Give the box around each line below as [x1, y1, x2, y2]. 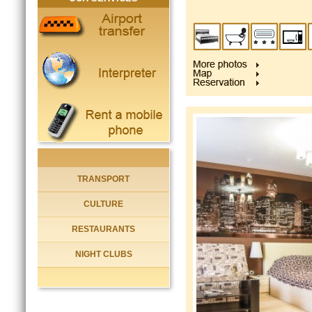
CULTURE [84, 199, 123, 209]
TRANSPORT [77, 174, 130, 184]
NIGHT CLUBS [75, 249, 132, 259]
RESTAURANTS [72, 224, 135, 234]
